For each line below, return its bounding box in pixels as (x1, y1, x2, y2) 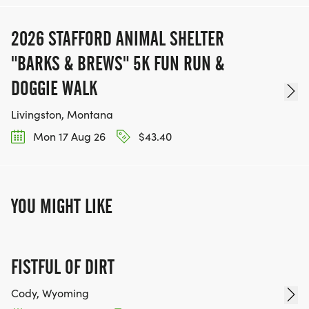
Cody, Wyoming (11, 286, 89, 301)
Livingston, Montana (11, 106, 113, 121)
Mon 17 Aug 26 (30, 128, 106, 143)
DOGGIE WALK (11, 76, 97, 100)
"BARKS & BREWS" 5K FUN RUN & (11, 51, 224, 75)
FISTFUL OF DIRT (11, 255, 114, 279)
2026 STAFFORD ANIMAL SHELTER (11, 26, 224, 50)
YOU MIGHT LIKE (11, 195, 112, 219)
